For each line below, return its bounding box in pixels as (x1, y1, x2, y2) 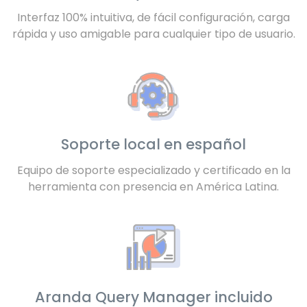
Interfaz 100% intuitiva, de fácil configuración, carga (17, 10, 290, 26)
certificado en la (202, 162, 291, 179)
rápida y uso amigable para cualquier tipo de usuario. (12, 26, 295, 42)
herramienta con (28, 179, 123, 195)
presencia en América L (123, 179, 249, 195)
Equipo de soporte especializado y (16, 162, 203, 179)
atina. (249, 179, 279, 195)
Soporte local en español (61, 134, 246, 155)
